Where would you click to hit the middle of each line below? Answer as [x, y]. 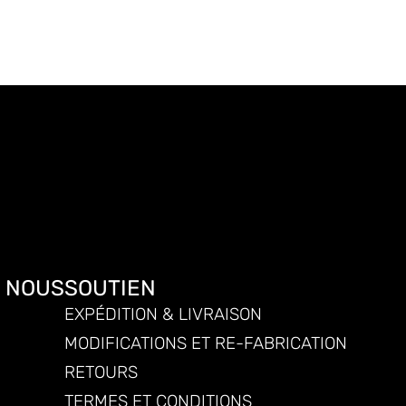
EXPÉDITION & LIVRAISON [163, 314]
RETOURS [101, 372]
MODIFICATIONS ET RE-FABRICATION [205, 343]
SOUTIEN [110, 288]
